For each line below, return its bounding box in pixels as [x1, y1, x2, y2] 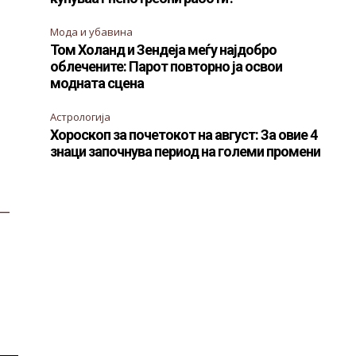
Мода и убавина [50, 25, 133, 40]
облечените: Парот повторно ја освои [50, 58, 283, 75]
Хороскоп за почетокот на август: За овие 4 [50, 126, 318, 144]
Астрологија [50, 110, 111, 125]
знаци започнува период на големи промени [50, 143, 321, 161]
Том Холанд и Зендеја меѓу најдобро [50, 41, 277, 59]
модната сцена [50, 75, 145, 92]
